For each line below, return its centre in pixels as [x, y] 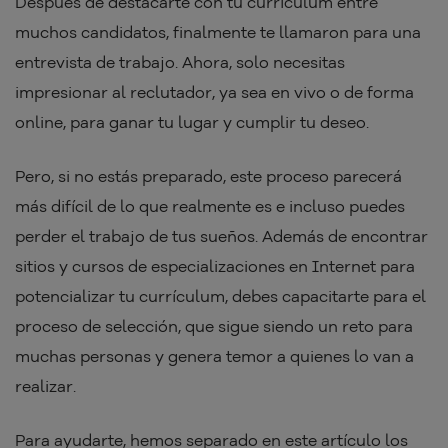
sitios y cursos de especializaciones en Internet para [215, 266]
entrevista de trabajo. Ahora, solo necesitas [180, 62]
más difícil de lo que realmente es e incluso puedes [210, 206]
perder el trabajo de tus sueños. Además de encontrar [221, 236]
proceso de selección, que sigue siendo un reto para [214, 326]
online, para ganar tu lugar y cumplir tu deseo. [194, 122]
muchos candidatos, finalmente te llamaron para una [218, 32]
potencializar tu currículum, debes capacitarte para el [220, 296]
